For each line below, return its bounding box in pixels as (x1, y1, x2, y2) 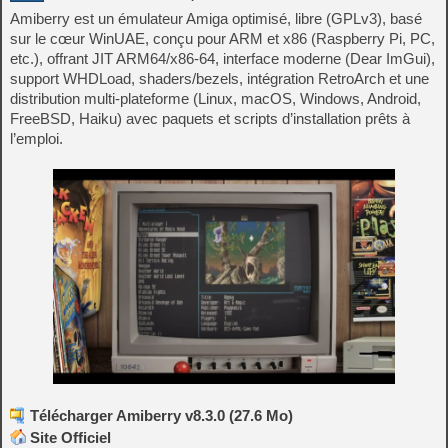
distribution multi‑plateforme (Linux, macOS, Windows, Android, (10, 90, 421, 108)
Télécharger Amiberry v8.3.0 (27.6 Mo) (30, 407, 293, 425)
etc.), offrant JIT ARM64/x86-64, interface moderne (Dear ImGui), (10, 50, 435, 68)
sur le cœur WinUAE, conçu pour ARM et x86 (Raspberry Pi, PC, (10, 30, 435, 48)
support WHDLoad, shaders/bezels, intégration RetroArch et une (10, 70, 429, 88)
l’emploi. (10, 130, 63, 148)
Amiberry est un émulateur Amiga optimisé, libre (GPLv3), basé (10, 10, 422, 28)
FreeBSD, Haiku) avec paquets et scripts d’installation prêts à (10, 110, 410, 128)
